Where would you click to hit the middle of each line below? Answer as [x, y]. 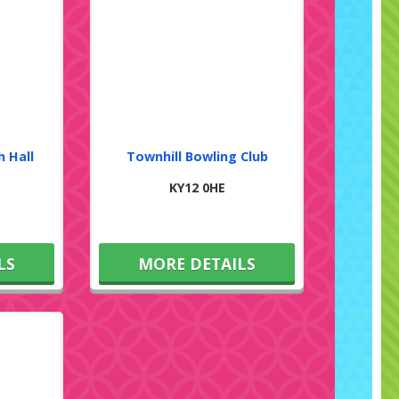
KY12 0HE [197, 187]
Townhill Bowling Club [197, 156]
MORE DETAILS [197, 263]
